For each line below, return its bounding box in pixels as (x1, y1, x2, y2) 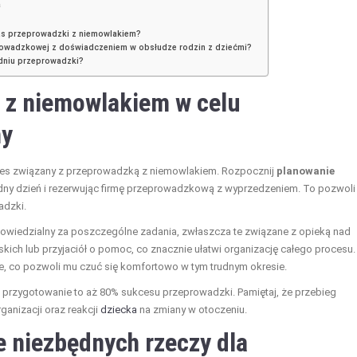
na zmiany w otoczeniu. (137, 304, 247, 316)
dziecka (100, 304, 137, 316)
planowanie (277, 165, 335, 178)
